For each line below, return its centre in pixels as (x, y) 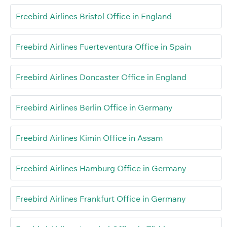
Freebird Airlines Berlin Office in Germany (94, 107)
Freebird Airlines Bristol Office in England (94, 16)
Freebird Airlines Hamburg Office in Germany (101, 168)
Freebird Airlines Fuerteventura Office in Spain (103, 46)
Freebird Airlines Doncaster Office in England (101, 77)
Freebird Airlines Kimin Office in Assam (89, 138)
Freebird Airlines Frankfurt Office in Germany (101, 198)
